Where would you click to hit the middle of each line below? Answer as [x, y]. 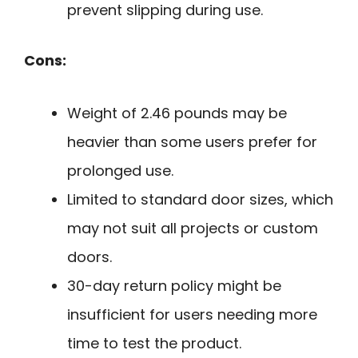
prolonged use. [120, 171]
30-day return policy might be [174, 286]
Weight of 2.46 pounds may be [177, 113]
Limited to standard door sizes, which [200, 200]
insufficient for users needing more [192, 315]
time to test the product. [154, 344]
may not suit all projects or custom [193, 229]
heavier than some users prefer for [192, 142]
